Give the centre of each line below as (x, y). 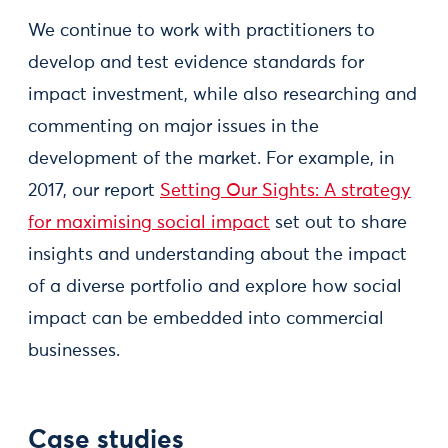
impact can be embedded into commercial (206, 318)
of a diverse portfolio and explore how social (215, 286)
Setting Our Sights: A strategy (285, 190)
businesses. (74, 350)
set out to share (338, 222)
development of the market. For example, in (211, 158)
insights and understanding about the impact (217, 254)
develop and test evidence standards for (196, 62)
